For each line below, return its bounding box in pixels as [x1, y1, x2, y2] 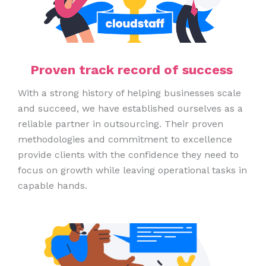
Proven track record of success [30, 62, 236, 78]
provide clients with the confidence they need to [18, 149, 239, 161]
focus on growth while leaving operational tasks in [18, 164, 247, 176]
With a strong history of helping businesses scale [18, 87, 241, 99]
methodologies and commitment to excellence [18, 134, 232, 145]
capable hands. [18, 180, 87, 192]
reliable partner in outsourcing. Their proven [18, 118, 223, 130]
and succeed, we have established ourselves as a [18, 103, 243, 115]
